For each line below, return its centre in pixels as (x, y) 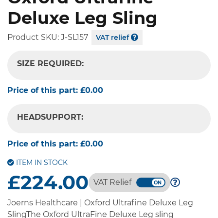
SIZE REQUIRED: (50, 64)
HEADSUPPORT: (50, 117)
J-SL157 (74, 37)
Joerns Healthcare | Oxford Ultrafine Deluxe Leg (100, 203)
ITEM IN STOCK (41, 163)
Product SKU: (34, 37)
